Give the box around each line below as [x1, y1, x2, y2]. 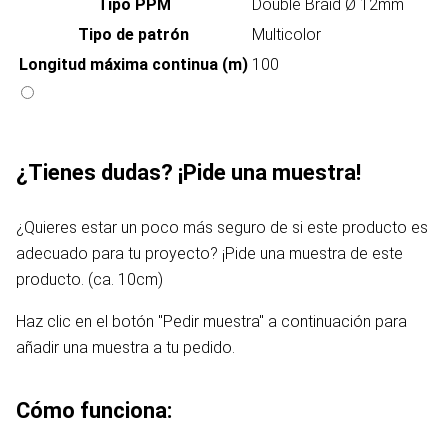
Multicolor [252, 25, 321, 45]
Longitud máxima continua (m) [19, 55, 248, 75]
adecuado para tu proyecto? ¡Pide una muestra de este [16, 244, 403, 264]
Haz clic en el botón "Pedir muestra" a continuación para [16, 312, 407, 332]
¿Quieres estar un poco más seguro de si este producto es [16, 218, 428, 238]
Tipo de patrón [78, 25, 189, 45]
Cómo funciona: [16, 398, 172, 424]
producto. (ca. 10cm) [16, 270, 163, 290]
